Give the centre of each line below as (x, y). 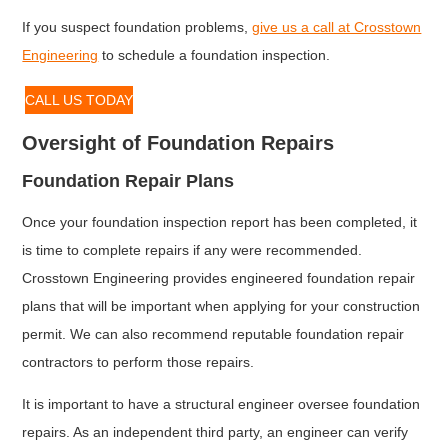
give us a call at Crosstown (337, 26)
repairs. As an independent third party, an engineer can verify (215, 432)
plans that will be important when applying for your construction (221, 305)
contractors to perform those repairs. (140, 361)
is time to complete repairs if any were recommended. (192, 249)
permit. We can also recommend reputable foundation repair (213, 333)
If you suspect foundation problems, (137, 26)
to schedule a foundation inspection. (216, 54)
